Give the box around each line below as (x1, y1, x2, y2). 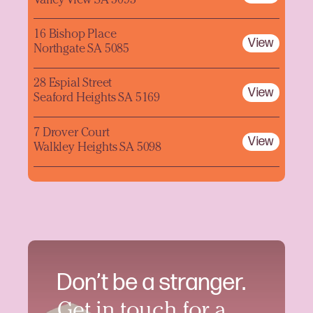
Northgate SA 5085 (34, 43, 130, 57)
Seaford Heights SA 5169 (34, 92, 161, 105)
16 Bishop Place (34, 29, 117, 42)
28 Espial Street (34, 78, 112, 91)
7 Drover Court (34, 126, 110, 140)
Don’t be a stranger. (57, 269, 247, 298)
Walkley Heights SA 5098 (34, 141, 162, 154)
